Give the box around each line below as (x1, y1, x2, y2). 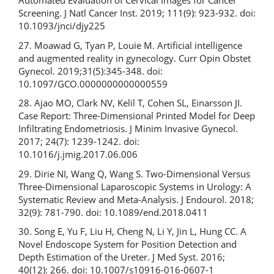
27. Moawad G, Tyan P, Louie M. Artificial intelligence (18, 39, 242, 51)
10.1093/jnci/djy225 (18, 20, 105, 32)
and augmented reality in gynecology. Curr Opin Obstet (18, 51, 251, 64)
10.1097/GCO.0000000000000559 (18, 77, 168, 90)
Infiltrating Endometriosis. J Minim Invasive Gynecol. (18, 122, 238, 135)
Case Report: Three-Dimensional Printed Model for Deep (18, 109, 255, 122)
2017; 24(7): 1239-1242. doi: (18, 135, 139, 147)
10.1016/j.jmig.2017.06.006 (18, 148, 138, 160)
